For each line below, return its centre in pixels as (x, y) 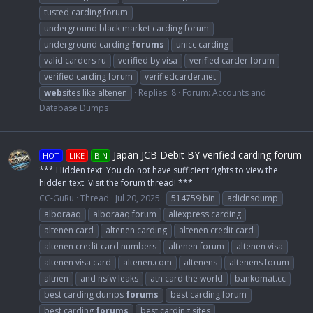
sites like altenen (95, 92)
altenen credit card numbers (100, 246)
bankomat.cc (260, 278)
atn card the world (187, 278)
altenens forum (259, 262)
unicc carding (202, 44)
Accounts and (239, 92)
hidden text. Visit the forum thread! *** (116, 182)
